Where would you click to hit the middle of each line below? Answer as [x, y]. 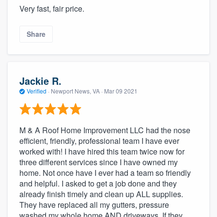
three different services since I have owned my [99, 162]
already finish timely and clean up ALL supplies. [101, 194]
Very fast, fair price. [52, 9]
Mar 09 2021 [121, 91]
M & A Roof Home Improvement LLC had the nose [105, 130]
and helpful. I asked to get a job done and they [98, 183]
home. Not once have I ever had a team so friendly [105, 172]
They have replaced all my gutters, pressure [94, 204]
